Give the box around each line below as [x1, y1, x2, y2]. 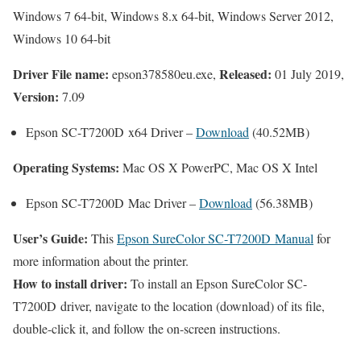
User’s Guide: [13, 228, 88, 247]
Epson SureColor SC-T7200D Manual [117, 229, 313, 247]
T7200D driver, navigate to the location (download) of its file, [13, 297, 325, 314]
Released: [219, 64, 272, 83]
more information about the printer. [13, 251, 189, 269]
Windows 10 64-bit [13, 29, 110, 47]
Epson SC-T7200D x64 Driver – [26, 122, 196, 140]
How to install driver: [13, 273, 127, 293]
